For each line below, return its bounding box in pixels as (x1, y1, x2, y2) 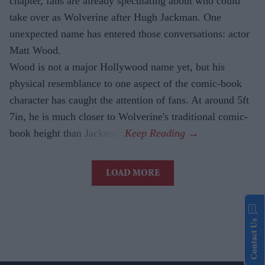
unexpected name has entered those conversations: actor (9, 28, 250, 40)
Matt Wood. (9, 44, 61, 57)
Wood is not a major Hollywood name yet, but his (9, 61, 225, 73)
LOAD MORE (105, 169, 160, 179)
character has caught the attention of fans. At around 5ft (9, 94, 249, 106)
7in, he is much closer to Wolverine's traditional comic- (9, 111, 248, 123)
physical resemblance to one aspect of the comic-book (9, 77, 242, 90)
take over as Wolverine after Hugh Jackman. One (9, 11, 221, 24)
